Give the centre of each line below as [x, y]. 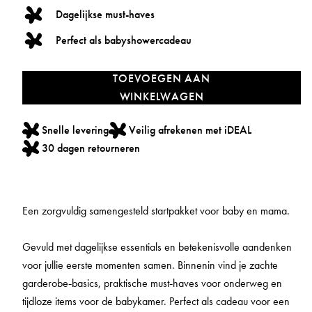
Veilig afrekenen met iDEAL [190, 130]
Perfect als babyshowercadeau [124, 40]
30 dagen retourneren [91, 148]
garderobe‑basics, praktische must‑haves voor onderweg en [152, 283]
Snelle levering [76, 130]
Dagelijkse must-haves [105, 15]
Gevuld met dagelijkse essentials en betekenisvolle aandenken [157, 247]
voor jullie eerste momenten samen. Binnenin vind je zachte [150, 265]
